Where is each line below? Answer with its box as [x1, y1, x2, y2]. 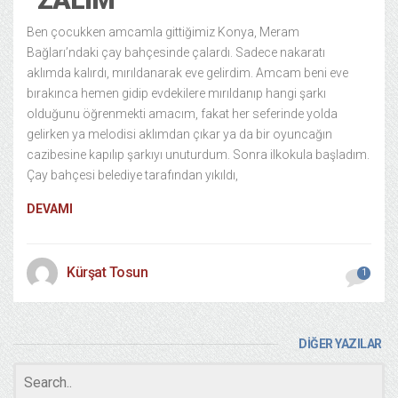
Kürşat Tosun [67, 264, 147, 281]
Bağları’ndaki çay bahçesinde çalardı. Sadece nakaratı [27, 45, 325, 60]
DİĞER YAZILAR [298, 337, 382, 351]
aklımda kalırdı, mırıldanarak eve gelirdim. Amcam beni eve [27, 66, 348, 80]
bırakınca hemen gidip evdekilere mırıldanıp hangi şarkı [27, 86, 326, 100]
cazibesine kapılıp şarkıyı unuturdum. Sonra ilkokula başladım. [27, 147, 370, 162]
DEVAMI [27, 202, 73, 216]
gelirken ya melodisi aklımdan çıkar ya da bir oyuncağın [27, 127, 332, 141]
